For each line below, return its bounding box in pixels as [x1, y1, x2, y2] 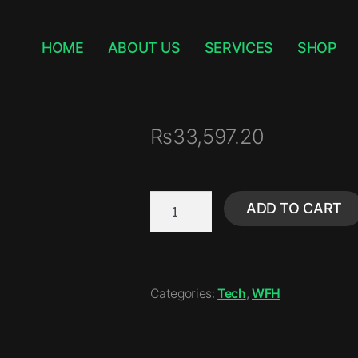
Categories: [150, 286, 218, 302]
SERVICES [204, 39, 273, 56]
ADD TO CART [245, 200, 342, 217]
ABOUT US [107, 39, 181, 56]
